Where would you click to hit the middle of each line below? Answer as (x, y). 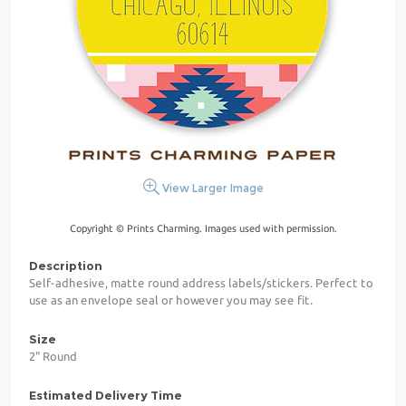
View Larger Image (211, 188)
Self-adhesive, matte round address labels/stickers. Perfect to (201, 282)
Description (66, 265)
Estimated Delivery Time (106, 395)
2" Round (53, 356)
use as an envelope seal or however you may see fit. (171, 300)
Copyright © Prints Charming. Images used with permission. (203, 228)
